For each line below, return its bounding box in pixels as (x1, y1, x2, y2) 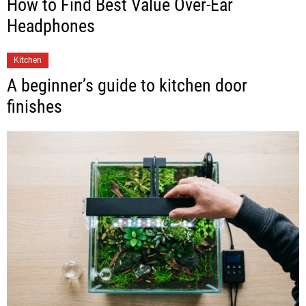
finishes (7, 96, 62, 117)
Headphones (7, 16, 95, 37)
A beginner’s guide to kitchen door (7, 75, 247, 96)
